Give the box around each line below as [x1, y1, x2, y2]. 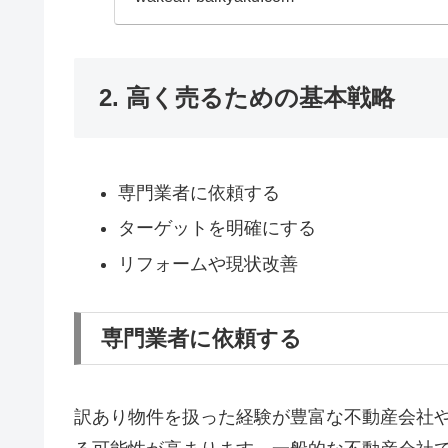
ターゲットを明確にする [117, 218, 316, 239]
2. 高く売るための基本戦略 [99, 83, 395, 111]
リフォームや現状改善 [117, 253, 298, 274]
